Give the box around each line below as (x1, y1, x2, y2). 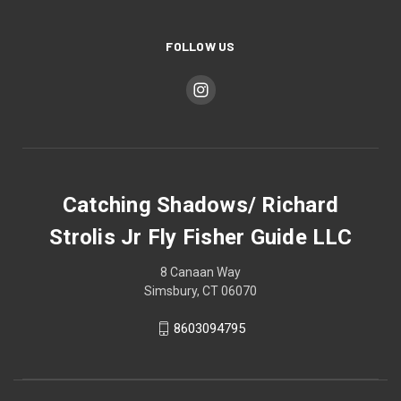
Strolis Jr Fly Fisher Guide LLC (49, 225, 352, 251)
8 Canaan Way (160, 265, 241, 280)
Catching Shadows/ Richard (62, 192, 339, 218)
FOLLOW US (166, 38, 235, 55)
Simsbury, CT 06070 (144, 284, 257, 299)
